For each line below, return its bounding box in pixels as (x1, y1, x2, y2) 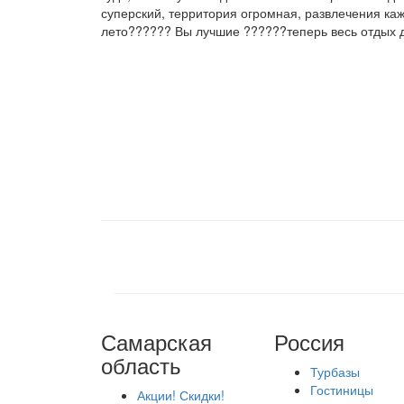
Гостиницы (309, 381, 373, 399)
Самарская (101, 326, 212, 357)
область (101, 349, 181, 381)
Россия (273, 326, 344, 357)
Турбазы (309, 363, 360, 381)
